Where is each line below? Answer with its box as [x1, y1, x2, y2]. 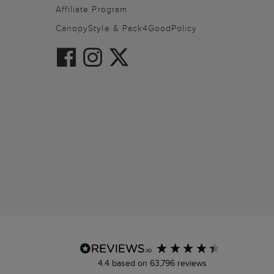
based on [111, 257, 150, 270]
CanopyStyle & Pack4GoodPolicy [56, 22, 198, 35]
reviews [174, 257, 207, 270]
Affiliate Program [56, 3, 127, 16]
